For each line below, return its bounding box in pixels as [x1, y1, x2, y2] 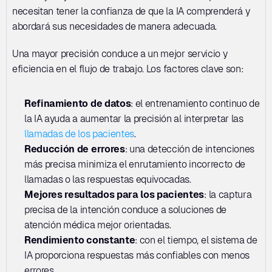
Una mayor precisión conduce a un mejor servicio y [12, 48, 228, 59]
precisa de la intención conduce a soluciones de [24, 204, 226, 216]
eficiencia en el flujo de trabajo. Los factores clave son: [12, 63, 243, 75]
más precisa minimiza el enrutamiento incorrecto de [24, 158, 245, 170]
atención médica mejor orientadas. [24, 219, 171, 231]
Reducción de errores [24, 143, 125, 155]
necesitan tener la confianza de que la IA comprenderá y [12, 5, 250, 17]
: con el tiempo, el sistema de [135, 234, 257, 246]
